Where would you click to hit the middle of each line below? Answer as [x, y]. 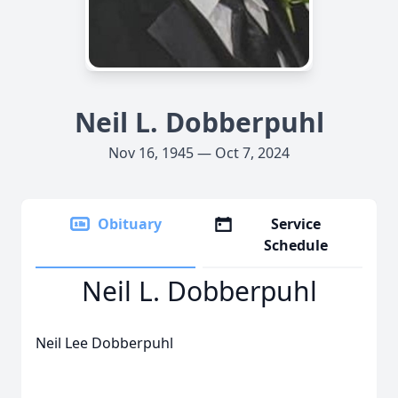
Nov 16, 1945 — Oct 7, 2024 [199, 153]
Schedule [296, 245]
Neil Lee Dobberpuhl [104, 343]
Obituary [130, 224]
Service [296, 224]
